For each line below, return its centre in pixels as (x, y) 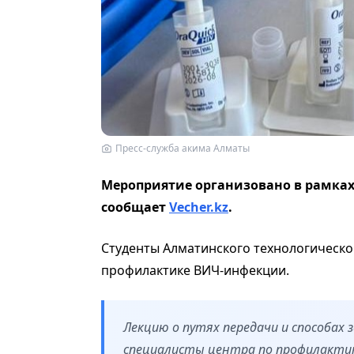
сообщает (135, 207)
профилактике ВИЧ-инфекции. (197, 270)
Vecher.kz (199, 207)
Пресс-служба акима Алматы (183, 148)
